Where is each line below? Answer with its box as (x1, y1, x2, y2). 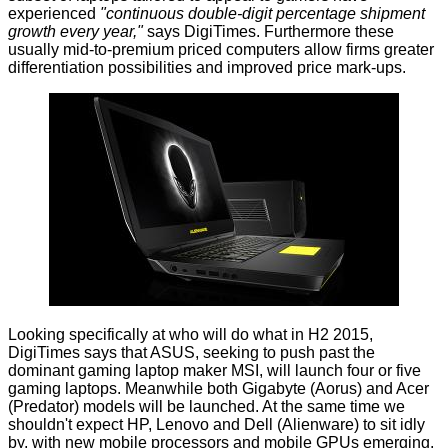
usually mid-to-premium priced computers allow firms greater (8, 41, 434, 59)
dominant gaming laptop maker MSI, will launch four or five (8, 362, 421, 380)
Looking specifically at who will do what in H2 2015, (8, 326, 373, 344)
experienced (8, 5, 100, 23)
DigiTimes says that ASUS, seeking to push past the (8, 344, 375, 362)
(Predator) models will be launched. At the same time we (8, 398, 405, 416)
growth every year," (8, 23, 143, 41)
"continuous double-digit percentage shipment (100, 5, 425, 23)
